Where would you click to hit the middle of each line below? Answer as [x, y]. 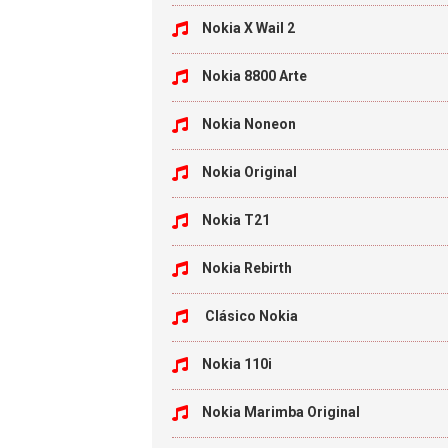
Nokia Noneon [249, 124]
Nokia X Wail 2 [248, 28]
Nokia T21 [236, 220]
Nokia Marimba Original [281, 412]
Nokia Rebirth [247, 268]
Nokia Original [249, 172]
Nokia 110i [237, 364]
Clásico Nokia [250, 316]
